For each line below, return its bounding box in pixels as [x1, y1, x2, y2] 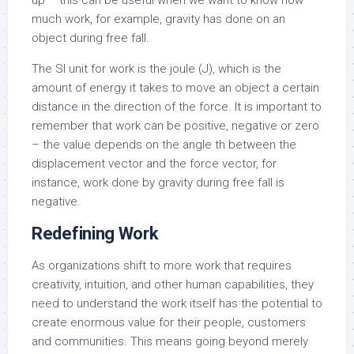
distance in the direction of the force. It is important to [32, 100, 322, 114]
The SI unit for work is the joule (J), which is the [32, 62, 281, 76]
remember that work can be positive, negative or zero [32, 119, 319, 133]
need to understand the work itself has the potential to [32, 296, 322, 311]
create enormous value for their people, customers [32, 315, 306, 330]
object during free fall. [32, 31, 149, 45]
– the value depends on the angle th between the [32, 137, 296, 152]
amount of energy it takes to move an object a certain [32, 81, 319, 95]
